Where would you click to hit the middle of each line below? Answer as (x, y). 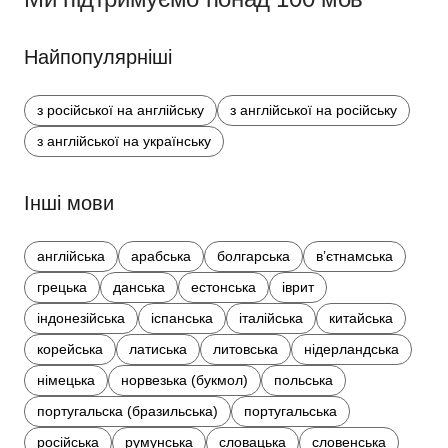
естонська (223, 287)
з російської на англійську (120, 110)
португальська (290, 411)
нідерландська (351, 349)
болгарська (253, 256)
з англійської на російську (313, 110)
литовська (245, 349)
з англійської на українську (124, 141)
